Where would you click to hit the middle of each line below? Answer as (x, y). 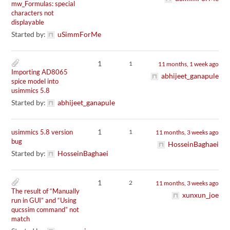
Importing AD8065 (40, 72)
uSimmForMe (80, 34)
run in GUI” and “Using (44, 200)
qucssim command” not (45, 209)
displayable (28, 22)
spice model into (35, 81)
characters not (33, 13)
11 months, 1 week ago (188, 64)
